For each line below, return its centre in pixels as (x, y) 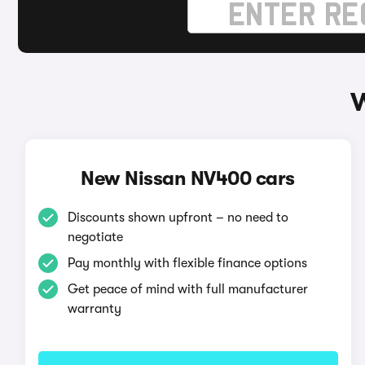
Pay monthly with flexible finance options (187, 263)
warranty (94, 309)
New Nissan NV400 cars (188, 178)
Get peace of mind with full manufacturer (187, 289)
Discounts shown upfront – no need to (178, 218)
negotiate (95, 237)
